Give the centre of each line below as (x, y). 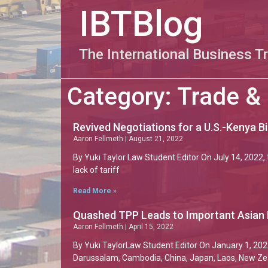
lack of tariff (96, 170)
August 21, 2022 (155, 139)
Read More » (95, 191)
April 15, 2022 (150, 227)
